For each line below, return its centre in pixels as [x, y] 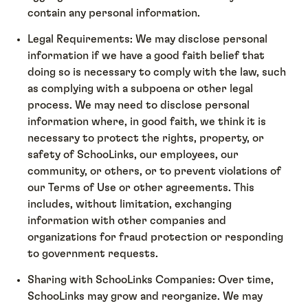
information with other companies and [127, 221]
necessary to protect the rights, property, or [146, 139]
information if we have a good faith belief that [146, 56]
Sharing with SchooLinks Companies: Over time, [151, 280]
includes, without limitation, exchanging [130, 205]
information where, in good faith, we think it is [147, 122]
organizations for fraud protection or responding [156, 238]
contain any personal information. [114, 13]
